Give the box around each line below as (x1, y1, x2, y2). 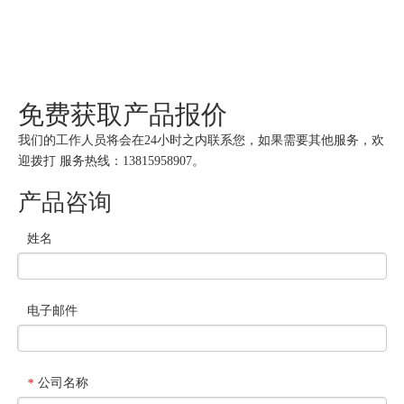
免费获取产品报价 (18, 100, 227, 129)
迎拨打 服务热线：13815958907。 (18, 154, 205, 168)
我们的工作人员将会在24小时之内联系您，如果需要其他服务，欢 (18, 133, 384, 147)
